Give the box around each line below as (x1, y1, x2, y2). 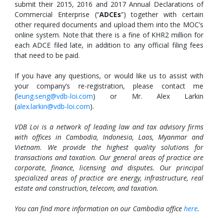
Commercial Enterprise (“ (15, 10, 99, 19)
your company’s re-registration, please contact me (15, 81, 203, 91)
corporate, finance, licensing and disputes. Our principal (15, 163, 203, 172)
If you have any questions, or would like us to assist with (15, 71, 203, 80)
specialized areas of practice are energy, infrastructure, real (15, 173, 203, 182)
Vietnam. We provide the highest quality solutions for (15, 143, 203, 152)
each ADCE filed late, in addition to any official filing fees (15, 40, 203, 50)
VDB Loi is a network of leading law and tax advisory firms (15, 122, 203, 131)
